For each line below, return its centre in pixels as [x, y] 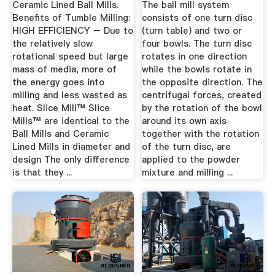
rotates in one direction [195, 57]
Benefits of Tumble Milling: [71, 18]
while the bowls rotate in [197, 70]
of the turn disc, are [187, 147]
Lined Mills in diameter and [71, 147]
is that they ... [42, 173]
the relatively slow [52, 44]
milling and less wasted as [69, 95]
